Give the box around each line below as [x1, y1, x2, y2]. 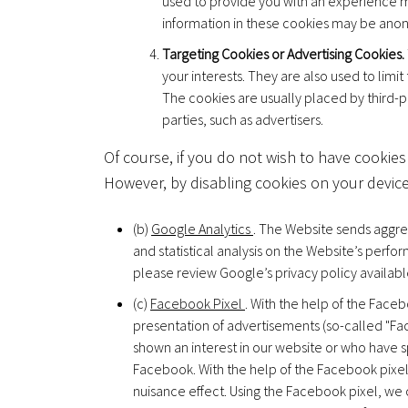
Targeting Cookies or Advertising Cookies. [162, 44, 404, 63]
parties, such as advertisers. [162, 109, 323, 128]
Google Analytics [151, 219, 253, 238]
